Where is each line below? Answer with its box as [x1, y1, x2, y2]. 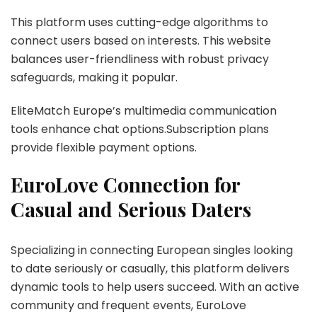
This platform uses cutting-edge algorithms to [11, 13, 268, 30]
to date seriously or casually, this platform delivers [11, 260, 289, 277]
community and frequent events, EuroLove [11, 296, 246, 313]
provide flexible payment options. [11, 139, 197, 156]
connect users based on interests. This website [11, 32, 271, 49]
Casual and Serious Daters [11, 195, 251, 222]
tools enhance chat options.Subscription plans [11, 120, 269, 137]
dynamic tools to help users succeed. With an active [11, 278, 299, 295]
